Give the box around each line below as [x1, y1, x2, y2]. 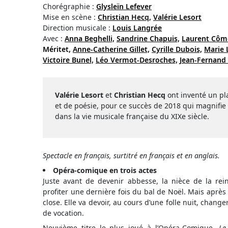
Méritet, [43, 44, 71, 54]
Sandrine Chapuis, [117, 34, 180, 43]
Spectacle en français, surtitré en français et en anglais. [43, 151, 220, 160]
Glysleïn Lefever [96, 2, 152, 11]
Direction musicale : [43, 23, 112, 33]
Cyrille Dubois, [152, 44, 202, 54]
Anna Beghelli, [65, 34, 115, 43]
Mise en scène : [43, 12, 98, 22]
